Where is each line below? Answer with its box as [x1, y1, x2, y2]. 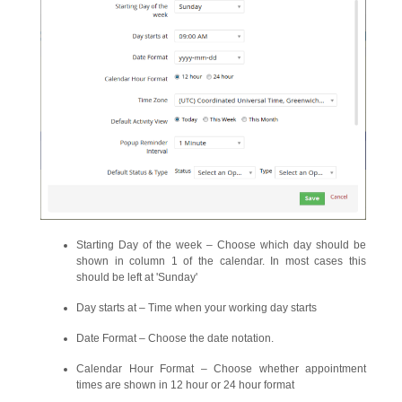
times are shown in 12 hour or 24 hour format [76, 379, 294, 392]
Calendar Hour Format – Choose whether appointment [76, 363, 366, 376]
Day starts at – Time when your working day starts [76, 301, 317, 315]
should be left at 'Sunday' [76, 271, 197, 284]
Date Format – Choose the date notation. [76, 332, 274, 345]
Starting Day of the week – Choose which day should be [76, 239, 366, 252]
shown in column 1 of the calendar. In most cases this [76, 255, 366, 268]
